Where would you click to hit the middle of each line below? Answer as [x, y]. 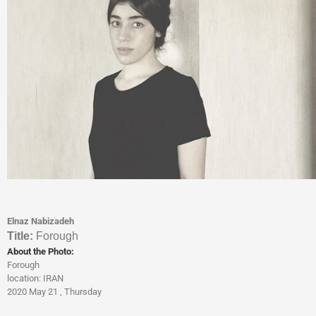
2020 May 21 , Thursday [54, 292]
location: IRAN [35, 278]
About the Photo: [41, 251]
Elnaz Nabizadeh [41, 221]
